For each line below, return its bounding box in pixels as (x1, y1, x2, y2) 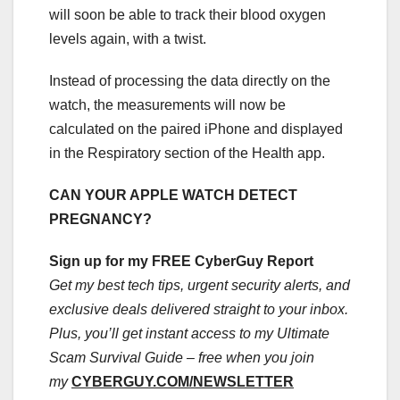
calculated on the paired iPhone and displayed (49, 121, 343, 137)
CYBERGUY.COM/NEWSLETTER (71, 373, 294, 389)
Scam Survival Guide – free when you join (49, 349, 314, 365)
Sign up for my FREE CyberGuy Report (49, 253, 313, 269)
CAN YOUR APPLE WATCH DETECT (49, 187, 297, 203)
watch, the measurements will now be (49, 96, 286, 112)
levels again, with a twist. (49, 30, 206, 46)
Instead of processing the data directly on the (49, 72, 330, 88)
